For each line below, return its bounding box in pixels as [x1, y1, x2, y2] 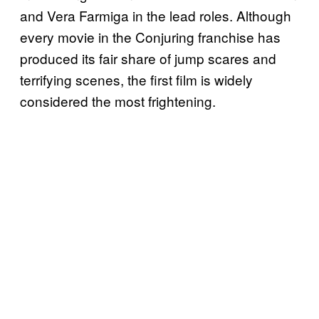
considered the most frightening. [20, 91, 216, 111]
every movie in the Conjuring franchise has [20, 27, 281, 47]
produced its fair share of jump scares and [20, 48, 276, 68]
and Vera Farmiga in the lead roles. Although [20, 6, 291, 26]
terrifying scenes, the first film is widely [20, 70, 253, 90]
